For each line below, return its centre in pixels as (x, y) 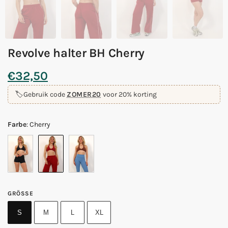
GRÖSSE (19, 194)
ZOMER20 (84, 95)
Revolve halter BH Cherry (76, 53)
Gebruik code (45, 95)
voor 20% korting (129, 95)
